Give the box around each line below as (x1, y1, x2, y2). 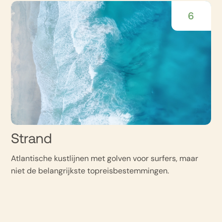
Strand (11, 133, 53, 146)
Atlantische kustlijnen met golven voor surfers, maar (11, 153, 199, 164)
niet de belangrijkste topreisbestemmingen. (11, 166, 169, 176)
